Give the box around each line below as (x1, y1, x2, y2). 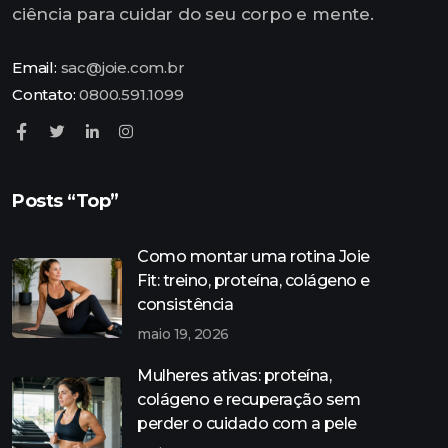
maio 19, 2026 (137, 324, 229, 343)
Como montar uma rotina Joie (137, 246, 370, 266)
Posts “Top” (12, 189, 119, 212)
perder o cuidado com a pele (137, 413, 357, 433)
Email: (12, 57, 61, 77)
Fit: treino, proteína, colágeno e (137, 270, 370, 290)
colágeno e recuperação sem (137, 389, 360, 409)
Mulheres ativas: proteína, (137, 365, 331, 385)
